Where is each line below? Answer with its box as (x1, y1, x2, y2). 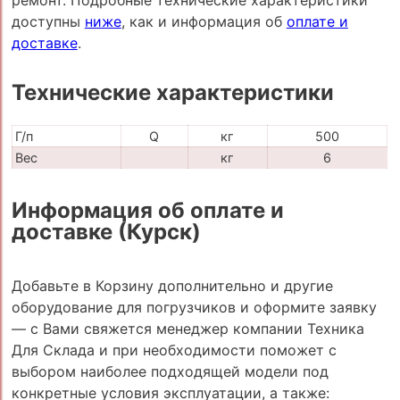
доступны (11, 12, 85, 30)
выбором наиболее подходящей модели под (11, 362, 329, 381)
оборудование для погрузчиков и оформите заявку (11, 298, 377, 317)
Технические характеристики (11, 79, 334, 106)
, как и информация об (121, 12, 287, 30)
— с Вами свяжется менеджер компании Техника (11, 320, 364, 338)
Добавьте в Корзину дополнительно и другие (11, 277, 333, 296)
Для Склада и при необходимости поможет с (11, 341, 337, 360)
